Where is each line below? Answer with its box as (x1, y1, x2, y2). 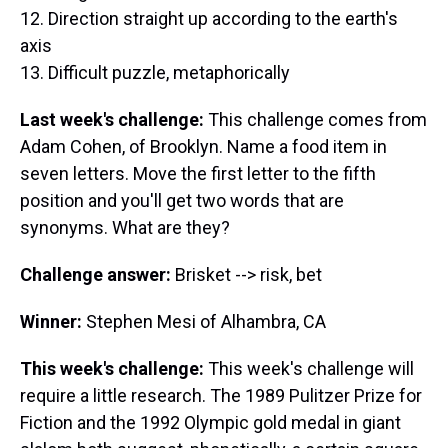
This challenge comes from (204, 109, 427, 130)
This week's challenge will (208, 358, 414, 379)
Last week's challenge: (20, 109, 204, 130)
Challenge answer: (20, 264, 175, 285)
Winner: (20, 311, 86, 332)
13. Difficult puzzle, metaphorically (20, 62, 290, 83)
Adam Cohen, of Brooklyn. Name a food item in (20, 136, 387, 157)
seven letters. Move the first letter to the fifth (20, 163, 376, 184)
